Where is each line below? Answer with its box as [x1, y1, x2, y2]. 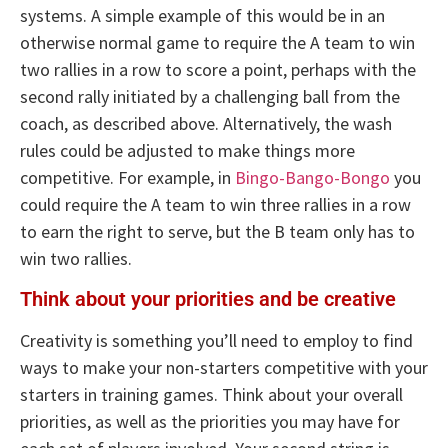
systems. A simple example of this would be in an [20, 4, 385, 28]
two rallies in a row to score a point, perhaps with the [20, 58, 416, 82]
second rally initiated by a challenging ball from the [20, 85, 400, 109]
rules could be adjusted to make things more [20, 139, 355, 163]
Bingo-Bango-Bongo [235, 166, 390, 190]
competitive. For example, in [20, 166, 235, 190]
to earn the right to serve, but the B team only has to [20, 220, 415, 244]
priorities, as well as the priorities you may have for [20, 409, 400, 433]
